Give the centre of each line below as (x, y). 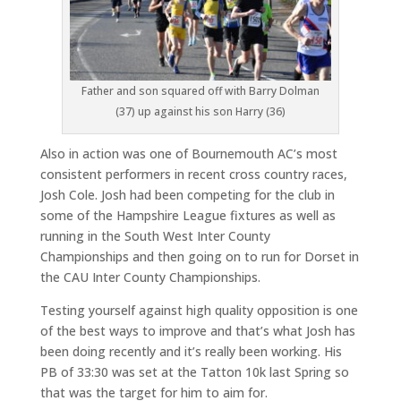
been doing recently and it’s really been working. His (191, 351)
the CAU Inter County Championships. (150, 277)
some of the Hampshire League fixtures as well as (188, 215)
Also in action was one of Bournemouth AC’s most (188, 153)
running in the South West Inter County (155, 235)
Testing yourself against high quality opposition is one (199, 310)
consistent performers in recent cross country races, (193, 174)
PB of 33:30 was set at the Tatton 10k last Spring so (194, 371)
